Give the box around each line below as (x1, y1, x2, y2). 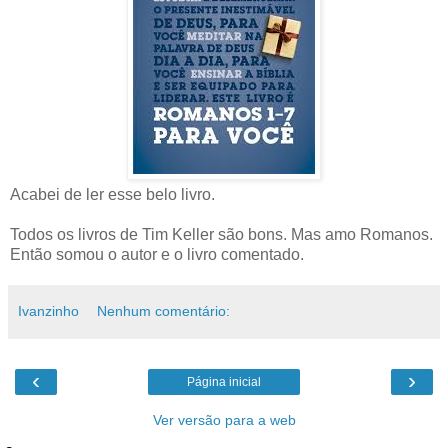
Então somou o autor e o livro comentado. (10, 246, 304, 264)
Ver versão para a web (152, 412, 296, 429)
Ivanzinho (18, 303, 79, 320)
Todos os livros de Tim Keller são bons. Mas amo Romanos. (10, 226, 433, 244)
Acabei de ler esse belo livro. (10, 186, 215, 204)
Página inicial (187, 375, 261, 390)
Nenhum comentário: (97, 303, 231, 320)
